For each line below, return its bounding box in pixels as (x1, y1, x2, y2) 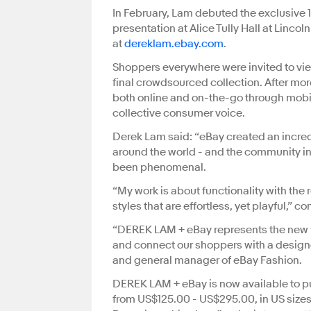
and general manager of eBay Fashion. (112, 253, 302, 267)
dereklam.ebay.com (124, 37, 224, 51)
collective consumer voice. (112, 106, 245, 120)
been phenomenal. (112, 160, 206, 174)
